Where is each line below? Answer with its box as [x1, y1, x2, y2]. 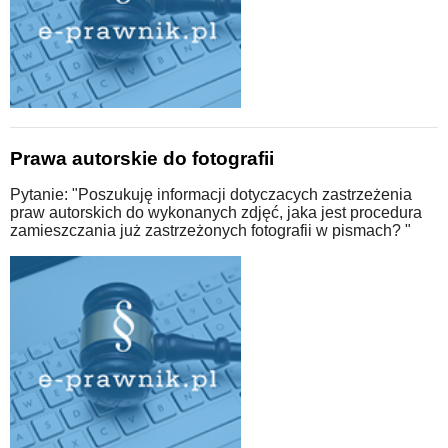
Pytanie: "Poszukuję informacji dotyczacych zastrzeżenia [10, 185, 412, 203]
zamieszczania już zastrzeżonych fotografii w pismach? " [10, 221, 411, 239]
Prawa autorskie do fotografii [10, 147, 274, 169]
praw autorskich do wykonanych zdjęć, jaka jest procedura [10, 203, 422, 221]
